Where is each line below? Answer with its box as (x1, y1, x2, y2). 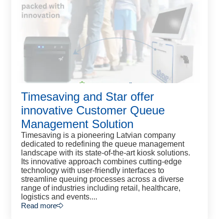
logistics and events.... (21, 193, 97, 201)
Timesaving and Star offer (21, 90, 154, 103)
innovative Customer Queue (21, 104, 165, 117)
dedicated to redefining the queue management (21, 140, 184, 148)
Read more (21, 201, 57, 210)
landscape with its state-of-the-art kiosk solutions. (21, 149, 190, 157)
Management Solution (21, 117, 133, 131)
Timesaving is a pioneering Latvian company (21, 131, 175, 139)
